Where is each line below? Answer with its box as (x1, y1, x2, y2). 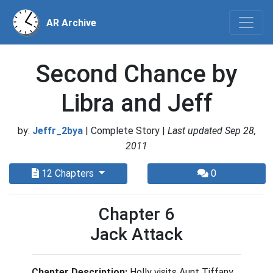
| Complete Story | (85, 125, 168, 136)
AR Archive (46, 17, 96, 29)
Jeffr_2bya (32, 125, 83, 136)
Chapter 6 (99, 204, 174, 224)
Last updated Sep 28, (167, 125, 256, 136)
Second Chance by (36, 60, 237, 88)
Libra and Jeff (60, 89, 213, 118)
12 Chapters (55, 168, 97, 179)
